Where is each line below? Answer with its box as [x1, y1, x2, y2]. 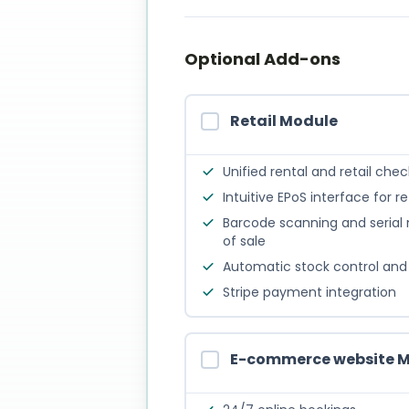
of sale [223, 232, 266, 250]
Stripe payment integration [223, 283, 396, 301]
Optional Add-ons [184, 47, 341, 70]
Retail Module [230, 110, 338, 131]
